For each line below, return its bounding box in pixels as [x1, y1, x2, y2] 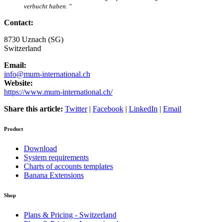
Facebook [93, 104, 123, 113]
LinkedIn [129, 104, 158, 113]
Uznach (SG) [22, 35, 63, 44]
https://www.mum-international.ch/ [4, 87, 112, 96]
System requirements [24, 153, 89, 162]
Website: [4, 78, 33, 87]
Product [4, 125, 23, 132]
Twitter [65, 104, 87, 113]
